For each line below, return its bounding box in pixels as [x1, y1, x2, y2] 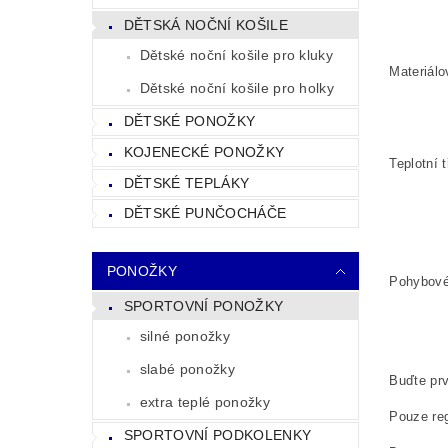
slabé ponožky [139, 360, 235, 377]
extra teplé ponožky [139, 393, 270, 410]
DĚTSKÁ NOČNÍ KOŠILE [123, 16, 288, 33]
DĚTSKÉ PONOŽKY [123, 113, 256, 130]
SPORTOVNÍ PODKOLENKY [123, 427, 312, 444]
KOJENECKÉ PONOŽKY [123, 143, 285, 160]
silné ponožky [139, 327, 230, 344]
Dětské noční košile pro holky [139, 79, 335, 96]
